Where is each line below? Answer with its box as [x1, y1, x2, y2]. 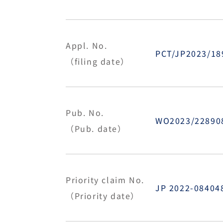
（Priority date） [66, 190, 139, 202]
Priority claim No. [66, 174, 144, 186]
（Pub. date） [66, 122, 126, 134]
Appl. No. [66, 39, 108, 51]
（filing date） [66, 55, 129, 67]
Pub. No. [66, 107, 104, 118]
